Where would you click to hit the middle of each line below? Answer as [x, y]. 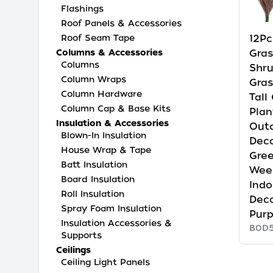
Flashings [82, 9]
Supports [81, 235]
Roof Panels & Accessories [121, 23]
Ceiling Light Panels [105, 262]
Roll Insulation [93, 194]
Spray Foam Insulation [111, 208]
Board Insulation [98, 179]
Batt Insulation [94, 165]
